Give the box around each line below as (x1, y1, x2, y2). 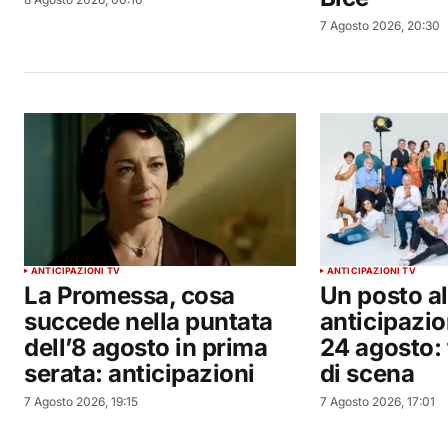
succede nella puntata (24, 307, 273, 337)
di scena (319, 359, 415, 389)
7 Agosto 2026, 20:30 (319, 18, 440, 34)
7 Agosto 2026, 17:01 (319, 394, 435, 410)
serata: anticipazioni (24, 359, 255, 389)
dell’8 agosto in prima (24, 333, 268, 363)
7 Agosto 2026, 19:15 (24, 394, 138, 410)
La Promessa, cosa (24, 281, 235, 311)
